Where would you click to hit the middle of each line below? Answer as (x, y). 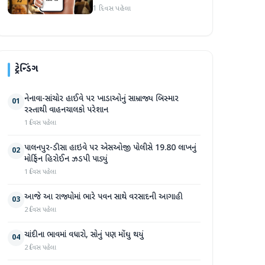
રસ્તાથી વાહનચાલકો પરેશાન (66, 110)
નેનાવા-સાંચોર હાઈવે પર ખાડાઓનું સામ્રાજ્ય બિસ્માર (101, 99)
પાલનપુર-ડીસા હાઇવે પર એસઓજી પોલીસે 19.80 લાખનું (110, 148)
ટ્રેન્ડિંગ (26, 70)
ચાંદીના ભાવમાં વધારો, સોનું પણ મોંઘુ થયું (84, 235)
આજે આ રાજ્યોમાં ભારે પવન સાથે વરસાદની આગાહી (104, 197)
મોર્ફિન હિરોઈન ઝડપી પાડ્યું (66, 159)
